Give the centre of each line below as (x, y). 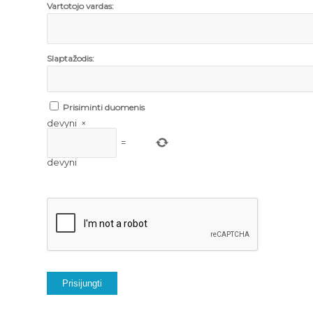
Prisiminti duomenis (104, 108)
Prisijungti (82, 284)
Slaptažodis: (71, 59)
